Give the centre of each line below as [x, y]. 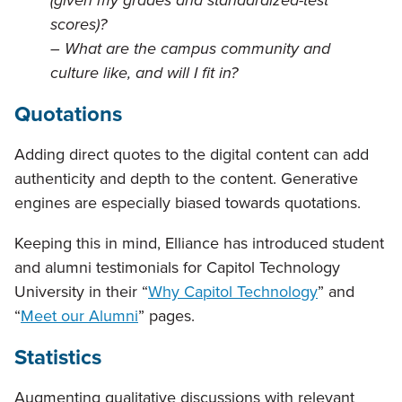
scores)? [79, 25]
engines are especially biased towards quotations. [188, 203]
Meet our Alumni [79, 316]
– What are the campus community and [190, 49]
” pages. [166, 316]
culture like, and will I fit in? [144, 73]
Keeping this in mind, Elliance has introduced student [199, 244]
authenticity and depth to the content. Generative [186, 179]
